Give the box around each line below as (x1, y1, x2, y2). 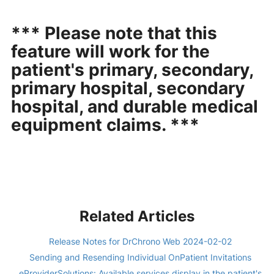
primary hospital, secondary (11, 78, 245, 99)
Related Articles (80, 207, 194, 226)
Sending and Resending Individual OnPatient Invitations (29, 252, 251, 263)
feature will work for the (11, 41, 210, 62)
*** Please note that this (11, 23, 217, 44)
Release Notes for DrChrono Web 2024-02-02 (49, 236, 232, 247)
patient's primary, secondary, (11, 59, 253, 81)
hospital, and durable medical (11, 96, 258, 117)
